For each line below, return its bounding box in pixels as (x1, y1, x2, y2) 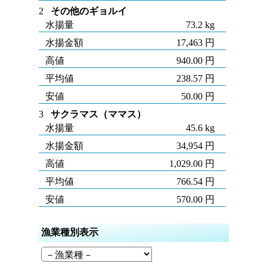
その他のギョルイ (51, 6, 128, 16)
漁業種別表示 (41, 227, 99, 237)
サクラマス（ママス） (51, 109, 147, 119)
